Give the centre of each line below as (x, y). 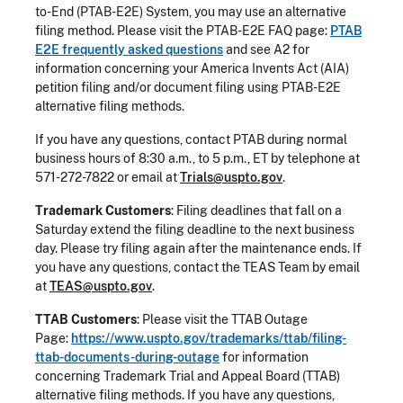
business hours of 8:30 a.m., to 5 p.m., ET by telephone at (197, 158)
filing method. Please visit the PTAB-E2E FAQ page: (183, 30)
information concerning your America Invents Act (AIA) (192, 68)
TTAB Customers (86, 319)
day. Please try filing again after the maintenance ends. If (198, 248)
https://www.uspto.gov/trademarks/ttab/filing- (209, 338)
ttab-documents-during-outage (127, 357)
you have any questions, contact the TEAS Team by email (197, 267)
